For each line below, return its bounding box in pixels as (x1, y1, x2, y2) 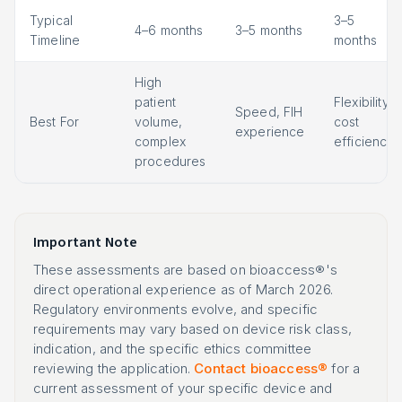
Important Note (33, 232, 138, 252)
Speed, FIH (235, 104, 303, 119)
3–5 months (235, 22, 303, 38)
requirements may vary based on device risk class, (33, 320, 352, 337)
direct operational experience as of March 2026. (33, 281, 334, 298)
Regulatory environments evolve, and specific (33, 301, 319, 318)
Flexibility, (334, 94, 392, 109)
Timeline (30, 32, 81, 48)
